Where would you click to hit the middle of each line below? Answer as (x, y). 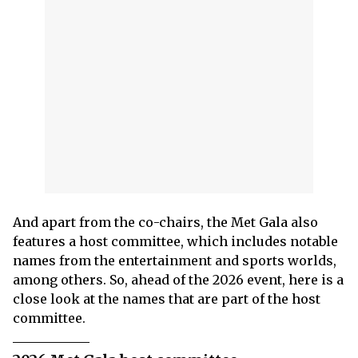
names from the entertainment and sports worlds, (175, 260)
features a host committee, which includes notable (175, 241)
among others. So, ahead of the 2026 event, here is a (178, 279)
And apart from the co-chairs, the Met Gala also (165, 222)
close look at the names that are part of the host (167, 298)
